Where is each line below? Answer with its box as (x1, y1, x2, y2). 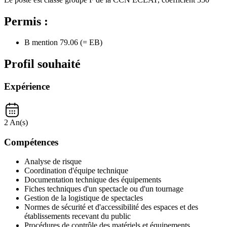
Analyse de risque (24, 157, 82, 166)
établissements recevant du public (24, 212, 131, 221)
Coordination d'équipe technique (24, 166, 128, 175)
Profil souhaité (4, 57, 81, 71)
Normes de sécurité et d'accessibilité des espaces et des (24, 203, 198, 212)
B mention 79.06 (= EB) (24, 38, 102, 47)
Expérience (4, 81, 50, 92)
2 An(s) (4, 118, 28, 127)
